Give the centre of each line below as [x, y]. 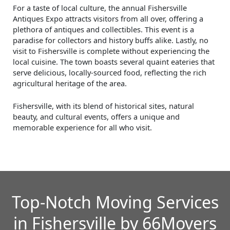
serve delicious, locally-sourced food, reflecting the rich [110, 72]
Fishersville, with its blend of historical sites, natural [103, 106]
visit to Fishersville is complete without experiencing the [111, 51]
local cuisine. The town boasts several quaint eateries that [114, 61]
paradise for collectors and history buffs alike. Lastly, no [111, 40]
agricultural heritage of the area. [70, 83]
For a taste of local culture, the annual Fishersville [100, 7]
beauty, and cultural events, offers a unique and [96, 117]
